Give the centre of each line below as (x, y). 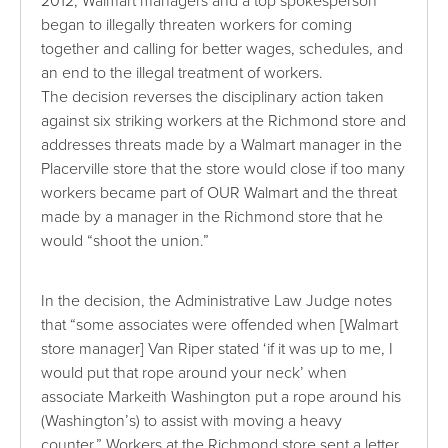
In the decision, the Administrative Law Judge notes (217, 301)
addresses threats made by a (139, 145)
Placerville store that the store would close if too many (223, 169)
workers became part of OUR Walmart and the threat (219, 193)
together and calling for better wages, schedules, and (222, 49)
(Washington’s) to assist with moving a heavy (192, 421)
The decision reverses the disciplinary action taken (213, 97)
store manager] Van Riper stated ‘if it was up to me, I (217, 349)
